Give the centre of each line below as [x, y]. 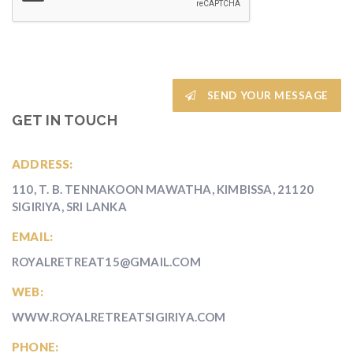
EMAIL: [33, 236]
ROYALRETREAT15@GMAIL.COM [106, 262]
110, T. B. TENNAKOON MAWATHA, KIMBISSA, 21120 [163, 189]
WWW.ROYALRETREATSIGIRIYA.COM [119, 317]
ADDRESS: [43, 164]
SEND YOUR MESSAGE [266, 95]
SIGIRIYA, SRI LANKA [69, 206]
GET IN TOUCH [65, 120]
